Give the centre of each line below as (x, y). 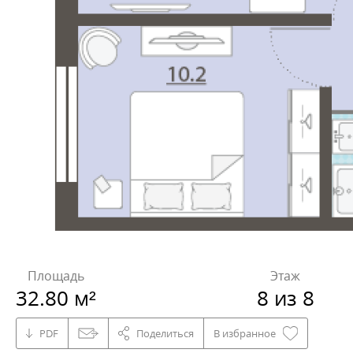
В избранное (245, 333)
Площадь (56, 275)
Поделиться (165, 333)
